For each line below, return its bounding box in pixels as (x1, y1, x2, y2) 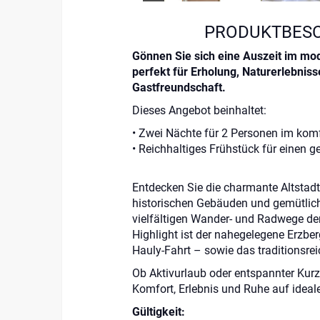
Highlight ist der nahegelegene (131, 228, 287, 242)
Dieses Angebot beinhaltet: (131, 104, 266, 118)
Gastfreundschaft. (131, 81, 226, 95)
